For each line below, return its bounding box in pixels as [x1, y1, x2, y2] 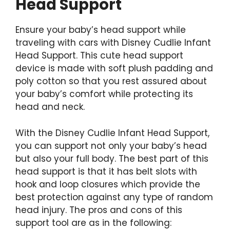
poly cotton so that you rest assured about [15, 75, 207, 87]
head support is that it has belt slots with [15, 165, 197, 178]
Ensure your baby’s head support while [15, 24, 186, 36]
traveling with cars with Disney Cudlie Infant [15, 36, 211, 49]
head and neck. [15, 101, 85, 113]
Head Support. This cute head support [15, 49, 183, 62]
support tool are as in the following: [15, 216, 171, 229]
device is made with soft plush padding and [15, 62, 213, 74]
